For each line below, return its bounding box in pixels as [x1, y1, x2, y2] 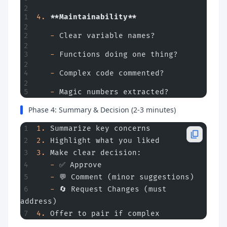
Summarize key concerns [46, 124, 150, 133]
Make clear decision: [46, 148, 141, 157]
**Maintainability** [46, 13, 137, 21]
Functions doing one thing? [55, 50, 178, 59]
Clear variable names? [55, 31, 155, 40]
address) [20, 197, 57, 206]
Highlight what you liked [46, 136, 160, 145]
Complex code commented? [55, 69, 164, 78]
